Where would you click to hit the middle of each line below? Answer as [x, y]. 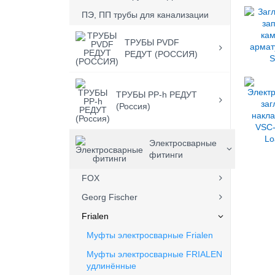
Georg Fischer [110, 197]
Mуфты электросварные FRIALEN [155, 254]
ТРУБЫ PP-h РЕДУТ [157, 95]
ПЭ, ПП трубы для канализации [145, 15]
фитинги [166, 155]
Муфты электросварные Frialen [150, 235]
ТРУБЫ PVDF [152, 42]
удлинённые [112, 266]
